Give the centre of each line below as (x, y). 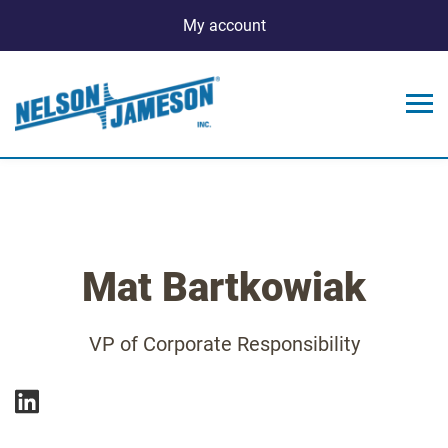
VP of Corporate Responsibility (224, 343)
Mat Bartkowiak (224, 287)
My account (224, 25)
